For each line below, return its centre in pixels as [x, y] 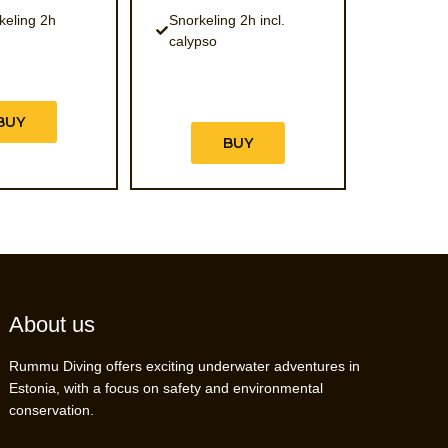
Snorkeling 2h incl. [226, 19]
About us [52, 324]
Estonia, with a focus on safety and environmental [166, 388]
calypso [192, 40]
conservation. [52, 410]
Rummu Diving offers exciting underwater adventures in [185, 366]
